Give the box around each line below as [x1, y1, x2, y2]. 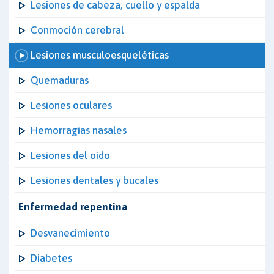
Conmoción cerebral [31, 24, 124, 36]
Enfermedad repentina [18, 201, 128, 213]
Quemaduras [31, 74, 89, 86]
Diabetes [31, 252, 72, 264]
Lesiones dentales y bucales [31, 174, 158, 187]
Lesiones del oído [31, 149, 110, 161]
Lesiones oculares [31, 99, 112, 111]
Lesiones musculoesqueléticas [31, 49, 169, 61]
